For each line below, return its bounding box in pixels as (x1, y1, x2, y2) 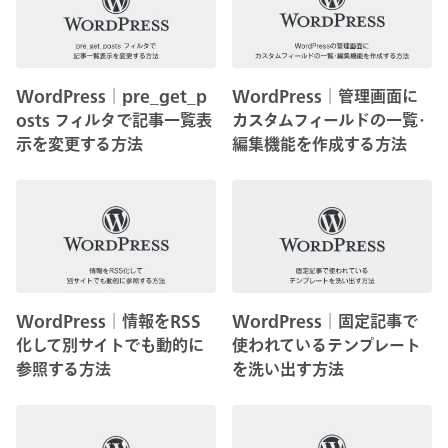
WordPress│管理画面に (232, 88, 419, 105)
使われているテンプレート (232, 336, 422, 353)
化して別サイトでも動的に (16, 336, 204, 353)
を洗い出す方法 (232, 360, 345, 377)
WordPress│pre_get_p (16, 88, 207, 105)
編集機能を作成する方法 (232, 136, 408, 153)
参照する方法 (16, 360, 111, 377)
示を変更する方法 (16, 136, 143, 153)
